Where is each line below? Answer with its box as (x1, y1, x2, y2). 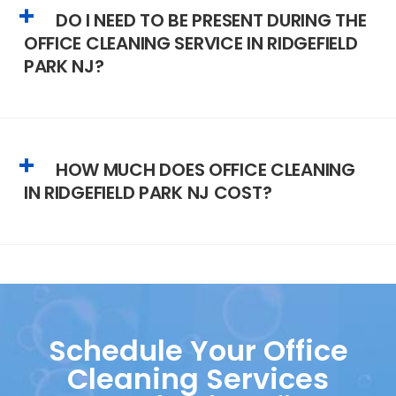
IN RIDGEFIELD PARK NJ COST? (23, 179, 272, 205)
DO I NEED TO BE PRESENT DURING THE (55, 8, 367, 34)
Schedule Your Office (48, 331, 348, 371)
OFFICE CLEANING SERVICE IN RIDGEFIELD (23, 31, 358, 57)
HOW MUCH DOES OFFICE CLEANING (55, 156, 355, 182)
